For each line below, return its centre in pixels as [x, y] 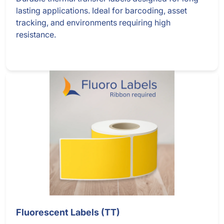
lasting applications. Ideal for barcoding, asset [101, 11]
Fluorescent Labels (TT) [68, 212]
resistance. [36, 35]
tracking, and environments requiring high [93, 23]
